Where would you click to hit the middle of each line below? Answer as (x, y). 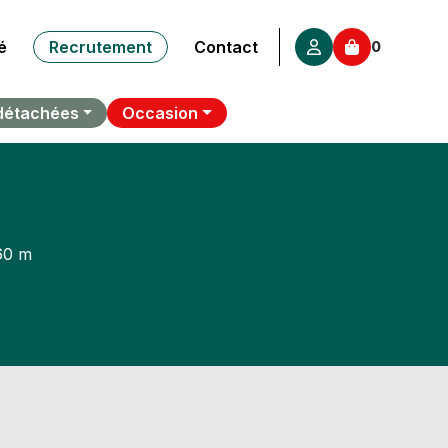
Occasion (160, 113)
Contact (225, 46)
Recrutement (100, 46)
